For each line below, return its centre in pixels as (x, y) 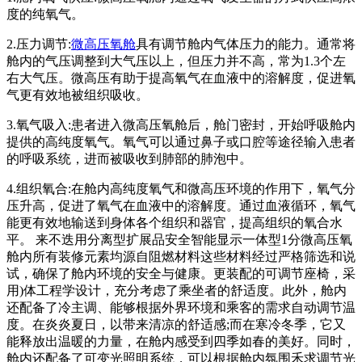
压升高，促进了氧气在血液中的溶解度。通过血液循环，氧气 (181, 206)
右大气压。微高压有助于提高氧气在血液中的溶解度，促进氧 (181, 78)
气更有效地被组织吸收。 (78, 95)
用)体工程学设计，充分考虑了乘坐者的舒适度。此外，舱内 (177, 291)
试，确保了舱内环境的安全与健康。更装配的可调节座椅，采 (181, 274)
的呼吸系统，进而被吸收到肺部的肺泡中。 (129, 159)
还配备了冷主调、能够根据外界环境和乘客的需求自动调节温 (181, 308)
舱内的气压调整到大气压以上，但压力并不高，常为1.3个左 (176, 61)
